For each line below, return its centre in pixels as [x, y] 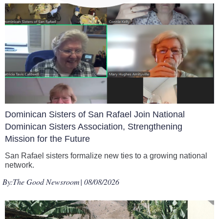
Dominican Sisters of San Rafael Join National [95, 114]
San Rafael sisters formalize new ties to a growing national [106, 156]
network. [20, 165]
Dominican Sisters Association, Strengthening [94, 127]
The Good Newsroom [46, 182]
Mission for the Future [47, 139]
